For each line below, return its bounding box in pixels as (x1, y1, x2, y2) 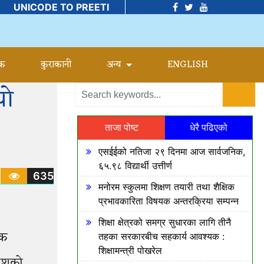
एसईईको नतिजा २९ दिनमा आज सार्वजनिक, (98, 146, 245, 157)
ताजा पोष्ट (104, 123, 138, 133)
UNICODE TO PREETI (13, 1, 109, 13)
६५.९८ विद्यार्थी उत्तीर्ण (98, 160, 175, 171)
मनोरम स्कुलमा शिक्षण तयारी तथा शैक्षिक (98, 181, 235, 193)
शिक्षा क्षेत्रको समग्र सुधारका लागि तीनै (98, 216, 231, 228)
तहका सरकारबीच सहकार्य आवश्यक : (98, 230, 225, 242)
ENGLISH (167, 57, 208, 73)
